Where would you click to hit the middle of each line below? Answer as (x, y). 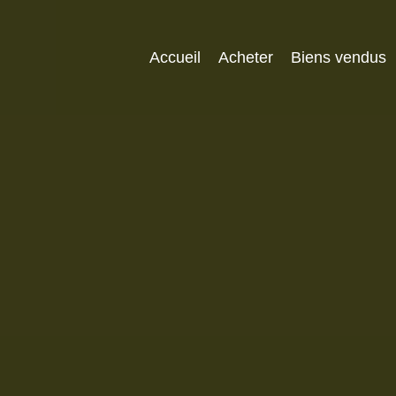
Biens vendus (339, 57)
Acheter (246, 57)
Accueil (175, 57)
